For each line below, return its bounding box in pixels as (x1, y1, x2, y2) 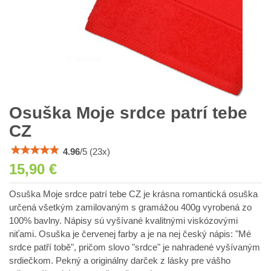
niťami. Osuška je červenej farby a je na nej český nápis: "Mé (9, 229, 251, 239)
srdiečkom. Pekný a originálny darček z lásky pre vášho (9, 256, 230, 266)
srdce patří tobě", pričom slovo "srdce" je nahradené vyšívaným (9, 243, 260, 252)
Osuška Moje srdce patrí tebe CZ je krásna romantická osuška (9, 189, 258, 199)
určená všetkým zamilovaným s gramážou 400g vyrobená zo (9, 203, 252, 212)
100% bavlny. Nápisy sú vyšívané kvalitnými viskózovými (9, 216, 238, 226)
